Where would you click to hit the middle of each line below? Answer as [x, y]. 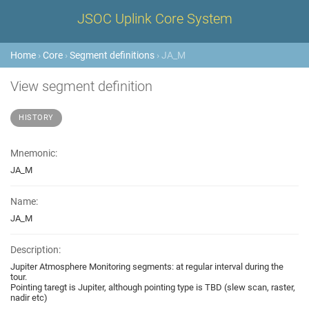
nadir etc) [29, 298]
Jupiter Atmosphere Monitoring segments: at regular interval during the [147, 267]
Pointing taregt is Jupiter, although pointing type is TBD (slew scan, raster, [153, 287]
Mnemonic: [34, 153]
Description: [36, 250]
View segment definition [81, 86]
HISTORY [36, 118]
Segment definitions [112, 55]
